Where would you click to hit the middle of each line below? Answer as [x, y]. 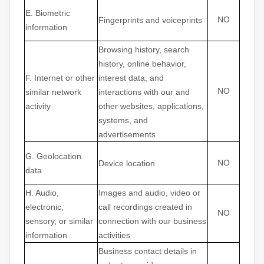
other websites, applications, [151, 106]
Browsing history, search [144, 49]
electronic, [44, 207]
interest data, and [131, 78]
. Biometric [50, 13]
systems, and [123, 120]
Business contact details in [148, 251]
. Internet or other [62, 78]
